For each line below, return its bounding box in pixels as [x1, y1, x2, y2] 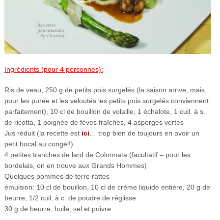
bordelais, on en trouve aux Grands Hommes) [4, 161, 147, 169]
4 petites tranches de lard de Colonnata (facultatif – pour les [4, 150, 191, 159]
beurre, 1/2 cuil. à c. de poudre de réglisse [4, 193, 136, 202]
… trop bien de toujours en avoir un [89, 129, 199, 137]
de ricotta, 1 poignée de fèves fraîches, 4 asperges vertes [4, 118, 184, 126]
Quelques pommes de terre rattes [4, 172, 110, 180]
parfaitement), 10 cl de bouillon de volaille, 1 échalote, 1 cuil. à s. [4, 107, 205, 115]
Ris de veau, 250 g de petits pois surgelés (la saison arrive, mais [4, 85, 205, 94]
